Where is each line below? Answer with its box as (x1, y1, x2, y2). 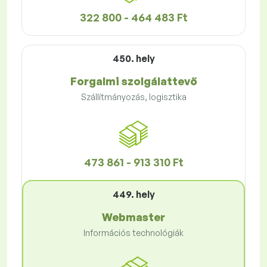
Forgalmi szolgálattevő (70, 74, 197, 88)
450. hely (112, 52, 155, 65)
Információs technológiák (83, 228, 184, 238)
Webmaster (102, 210, 165, 224)
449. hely (112, 188, 155, 201)
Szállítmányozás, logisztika (80, 92, 187, 103)
